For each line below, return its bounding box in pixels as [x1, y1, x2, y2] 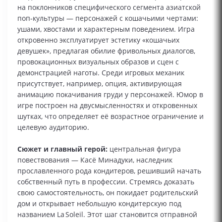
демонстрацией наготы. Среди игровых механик [17, 67, 184, 77]
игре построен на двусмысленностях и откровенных [17, 100, 197, 110]
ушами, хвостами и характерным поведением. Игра [17, 24, 195, 34]
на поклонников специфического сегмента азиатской [17, 2, 201, 12]
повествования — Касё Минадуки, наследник [17, 155, 172, 165]
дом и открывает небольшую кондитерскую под [17, 198, 181, 208]
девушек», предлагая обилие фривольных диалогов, [17, 46, 195, 55]
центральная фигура [110, 144, 181, 154]
